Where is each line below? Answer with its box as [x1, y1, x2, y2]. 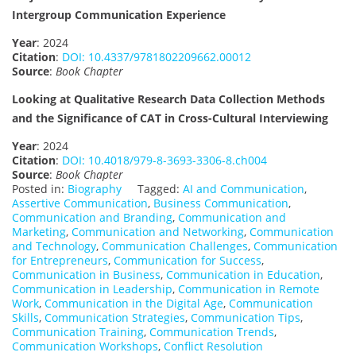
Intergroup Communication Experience [12, 6, 226, 22]
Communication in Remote [178, 281, 319, 296]
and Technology [12, 238, 96, 253]
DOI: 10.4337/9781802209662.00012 [62, 48, 251, 64]
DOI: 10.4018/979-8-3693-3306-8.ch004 [62, 152, 267, 168]
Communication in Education [166, 266, 320, 282]
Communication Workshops [12, 338, 158, 354]
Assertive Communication [12, 195, 148, 211]
